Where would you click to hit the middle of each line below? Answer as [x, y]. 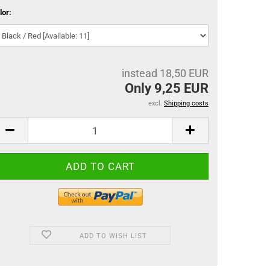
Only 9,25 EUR [167, 88]
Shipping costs [186, 103]
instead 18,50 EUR [165, 73]
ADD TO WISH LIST [113, 236]
